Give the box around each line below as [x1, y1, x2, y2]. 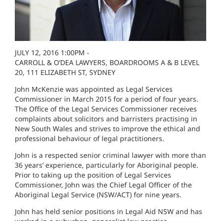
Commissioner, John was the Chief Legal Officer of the [15, 180, 192, 189]
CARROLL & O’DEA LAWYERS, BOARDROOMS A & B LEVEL [15, 57, 199, 67]
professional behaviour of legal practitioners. [15, 133, 164, 143]
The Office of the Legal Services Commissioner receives [15, 104, 197, 113]
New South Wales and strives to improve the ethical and [15, 123, 200, 133]
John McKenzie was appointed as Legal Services [15, 84, 173, 94]
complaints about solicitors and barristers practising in [15, 113, 197, 123]
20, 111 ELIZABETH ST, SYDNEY [15, 67, 115, 77]
